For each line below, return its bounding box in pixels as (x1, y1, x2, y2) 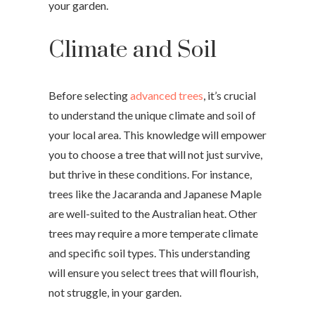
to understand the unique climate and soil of (49, 108, 256, 122)
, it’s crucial (203, 88, 256, 102)
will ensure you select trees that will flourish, (49, 265, 258, 279)
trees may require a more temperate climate (49, 226, 258, 240)
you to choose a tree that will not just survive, (49, 147, 262, 161)
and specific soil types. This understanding (49, 245, 250, 259)
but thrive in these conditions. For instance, (49, 167, 252, 181)
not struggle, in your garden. (49, 285, 184, 299)
